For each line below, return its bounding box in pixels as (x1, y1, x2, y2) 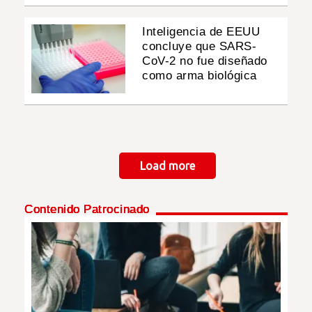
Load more (139, 159, 195, 173)
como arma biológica (142, 69, 257, 83)
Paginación (24, 157, 84, 171)
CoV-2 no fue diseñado (142, 54, 267, 68)
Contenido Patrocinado (24, 203, 150, 217)
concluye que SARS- (142, 40, 257, 54)
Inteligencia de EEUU (142, 25, 260, 39)
